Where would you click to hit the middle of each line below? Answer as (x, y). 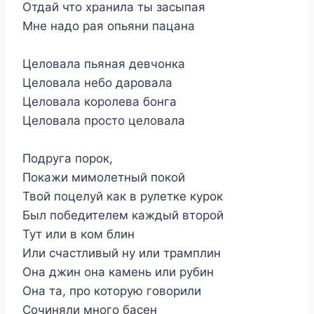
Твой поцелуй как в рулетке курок (123, 196)
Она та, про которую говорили (112, 291)
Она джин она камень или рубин (118, 272)
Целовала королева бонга (100, 101)
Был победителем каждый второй (123, 215)
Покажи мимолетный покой (104, 177)
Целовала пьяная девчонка (104, 63)
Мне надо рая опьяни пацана (109, 26)
